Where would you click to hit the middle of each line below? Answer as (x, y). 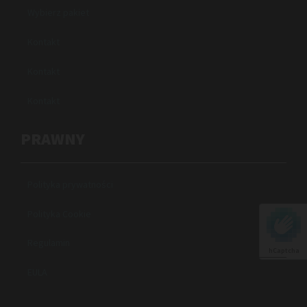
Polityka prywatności (70, 184)
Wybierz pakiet (58, 12)
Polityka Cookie (59, 213)
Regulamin (49, 242)
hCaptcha (284, 250)
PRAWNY (53, 138)
